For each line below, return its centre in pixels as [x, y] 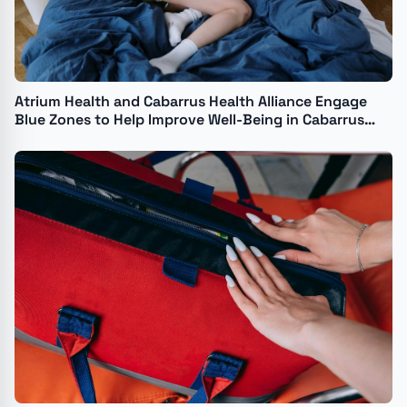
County [40, 138]
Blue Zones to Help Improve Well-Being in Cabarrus [189, 120]
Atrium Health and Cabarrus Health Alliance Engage [191, 102]
